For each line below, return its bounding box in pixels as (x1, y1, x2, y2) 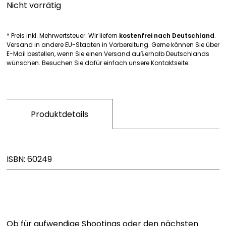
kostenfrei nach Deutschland (119, 31, 214, 40)
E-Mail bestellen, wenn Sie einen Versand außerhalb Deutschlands (7, 49, 209, 59)
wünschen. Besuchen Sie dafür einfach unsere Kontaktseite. (7, 59, 190, 68)
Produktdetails (31, 108, 88, 121)
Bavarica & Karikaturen (12, 12, 108, 24)
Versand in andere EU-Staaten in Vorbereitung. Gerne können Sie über (7, 40, 219, 49)
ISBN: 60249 (7, 153, 52, 165)
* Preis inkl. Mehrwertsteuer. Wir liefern (7, 31, 119, 40)
